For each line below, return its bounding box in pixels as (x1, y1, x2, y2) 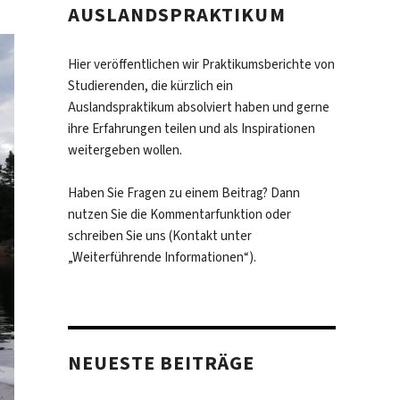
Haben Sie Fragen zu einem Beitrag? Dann (68, 184, 300, 203)
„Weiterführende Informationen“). (68, 248, 256, 267)
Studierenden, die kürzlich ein (68, 77, 233, 96)
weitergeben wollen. (68, 141, 182, 160)
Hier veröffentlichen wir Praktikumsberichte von (68, 55, 335, 74)
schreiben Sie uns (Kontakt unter (68, 227, 252, 246)
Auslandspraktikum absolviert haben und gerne (68, 98, 329, 117)
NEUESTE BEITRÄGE (68, 350, 255, 377)
